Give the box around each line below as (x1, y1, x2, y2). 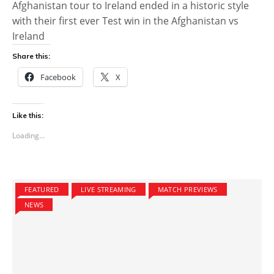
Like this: (12, 110, 43, 120)
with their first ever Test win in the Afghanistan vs (12, 13, 239, 28)
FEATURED (24, 184, 59, 194)
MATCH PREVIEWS (157, 184, 218, 194)
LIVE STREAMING (80, 184, 136, 194)
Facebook (40, 71, 76, 83)
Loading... (12, 130, 45, 141)
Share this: (12, 51, 50, 61)
